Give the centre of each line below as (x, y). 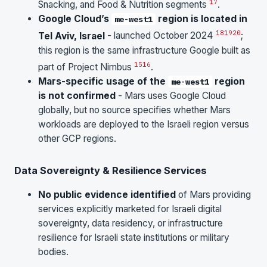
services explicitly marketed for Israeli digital (130, 209)
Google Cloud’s (75, 19)
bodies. (53, 252)
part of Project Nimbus (86, 67)
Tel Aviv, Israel (72, 36)
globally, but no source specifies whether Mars (134, 110)
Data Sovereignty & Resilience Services (111, 170)
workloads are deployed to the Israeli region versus (144, 124)
